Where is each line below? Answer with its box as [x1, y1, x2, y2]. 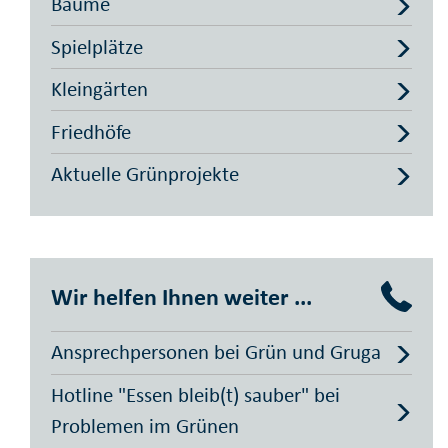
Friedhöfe [51, 118, 131, 145]
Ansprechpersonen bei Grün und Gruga [51, 339, 381, 366]
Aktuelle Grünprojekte [51, 161, 239, 188]
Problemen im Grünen [51, 412, 239, 439]
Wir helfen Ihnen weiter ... [51, 282, 312, 312]
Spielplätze [51, 33, 143, 60]
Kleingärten [51, 76, 148, 103]
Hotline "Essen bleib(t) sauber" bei [51, 381, 340, 408]
